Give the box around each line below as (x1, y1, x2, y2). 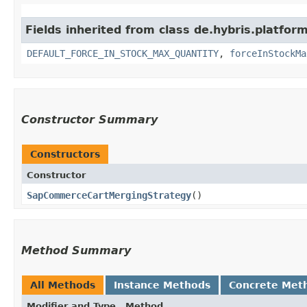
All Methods (30, 279, 95, 291)
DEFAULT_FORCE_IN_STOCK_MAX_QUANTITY (27, 47, 219, 59)
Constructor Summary (21, 112, 158, 126)
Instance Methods (114, 279, 210, 291)
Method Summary (21, 243, 131, 257)
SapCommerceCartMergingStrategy (27, 189, 191, 201)
